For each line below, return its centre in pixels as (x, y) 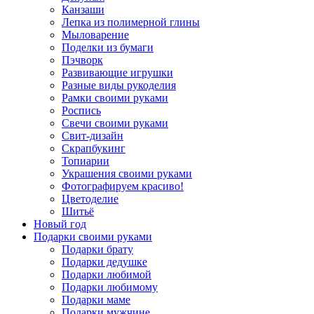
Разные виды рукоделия (119, 85)
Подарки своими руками (93, 236)
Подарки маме (96, 299)
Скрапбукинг (94, 148)
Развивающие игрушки (117, 72)
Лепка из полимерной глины (131, 22)
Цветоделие (90, 198)
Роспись (81, 110)
